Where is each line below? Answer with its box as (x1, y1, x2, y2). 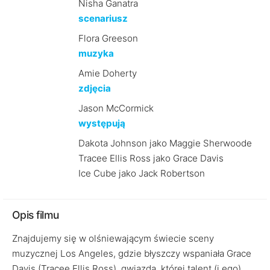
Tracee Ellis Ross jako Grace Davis (78, 152, 224, 164)
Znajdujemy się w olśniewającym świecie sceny (12, 233, 214, 244)
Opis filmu (12, 209, 59, 221)
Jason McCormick (78, 102, 154, 114)
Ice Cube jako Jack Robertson (78, 168, 205, 179)
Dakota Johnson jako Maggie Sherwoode (78, 137, 252, 149)
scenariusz (78, 13, 128, 24)
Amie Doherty (78, 67, 137, 79)
